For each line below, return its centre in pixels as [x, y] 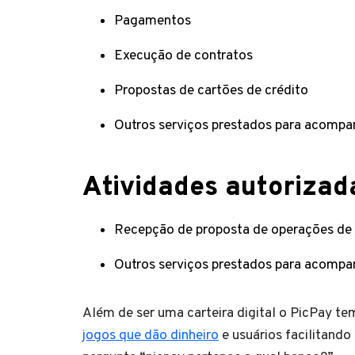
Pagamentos [153, 21]
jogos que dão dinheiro [151, 335]
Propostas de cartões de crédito [211, 90]
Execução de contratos [183, 55]
